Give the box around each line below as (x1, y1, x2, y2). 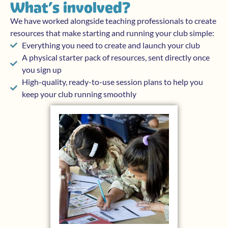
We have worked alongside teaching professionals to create (10, 15, 216, 25)
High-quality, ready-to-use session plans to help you (21, 76, 203, 87)
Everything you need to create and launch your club (21, 40, 200, 50)
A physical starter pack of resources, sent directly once (21, 52, 210, 62)
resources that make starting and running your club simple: (10, 27, 214, 38)
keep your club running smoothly (21, 89, 136, 99)
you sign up (21, 64, 62, 74)
